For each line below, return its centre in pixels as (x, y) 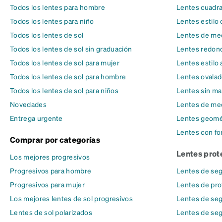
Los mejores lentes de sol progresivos (71, 198)
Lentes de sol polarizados (51, 212)
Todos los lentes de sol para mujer (65, 62)
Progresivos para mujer (48, 184)
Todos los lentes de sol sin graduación (71, 49)
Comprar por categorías (55, 139)
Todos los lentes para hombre (57, 7)
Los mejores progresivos (50, 157)
